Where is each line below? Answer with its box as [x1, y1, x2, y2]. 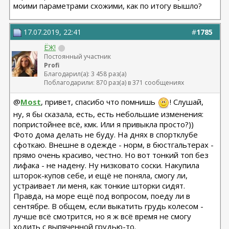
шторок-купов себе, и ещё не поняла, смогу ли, [13, 170, 188, 180]
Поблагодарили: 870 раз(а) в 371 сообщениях [44, 78, 185, 87]
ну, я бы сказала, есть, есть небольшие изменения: [13, 109, 204, 119]
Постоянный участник [44, 52, 111, 61]
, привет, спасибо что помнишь [41, 97, 158, 107]
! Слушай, [170, 97, 204, 107]
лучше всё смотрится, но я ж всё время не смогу [13, 211, 192, 221]
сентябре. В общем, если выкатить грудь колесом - [13, 201, 204, 211]
